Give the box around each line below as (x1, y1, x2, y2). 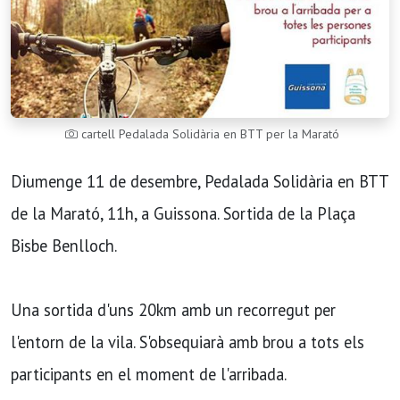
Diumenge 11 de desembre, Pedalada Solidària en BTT (11, 171, 388, 193)
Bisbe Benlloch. (11, 235, 117, 257)
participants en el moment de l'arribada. (11, 363, 287, 386)
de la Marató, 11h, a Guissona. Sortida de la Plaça (11, 203, 355, 225)
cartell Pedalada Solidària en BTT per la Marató (77, 126, 339, 143)
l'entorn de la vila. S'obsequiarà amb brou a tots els (11, 331, 364, 354)
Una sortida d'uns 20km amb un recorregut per (11, 299, 336, 321)
